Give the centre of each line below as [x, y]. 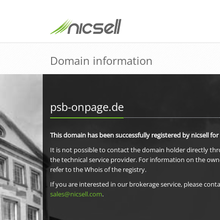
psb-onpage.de [87, 107]
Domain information [101, 60]
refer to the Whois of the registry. [98, 169]
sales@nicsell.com [76, 194]
